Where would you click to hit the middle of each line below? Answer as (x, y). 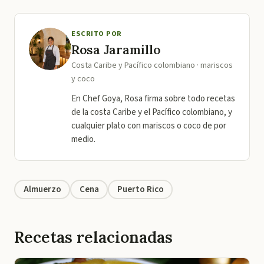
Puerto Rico (140, 189)
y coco (83, 79)
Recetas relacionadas (93, 237)
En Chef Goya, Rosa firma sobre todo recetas (153, 99)
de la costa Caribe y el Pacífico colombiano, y (152, 112)
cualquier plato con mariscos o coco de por (149, 126)
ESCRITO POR (97, 34)
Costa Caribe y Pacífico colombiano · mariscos (152, 65)
